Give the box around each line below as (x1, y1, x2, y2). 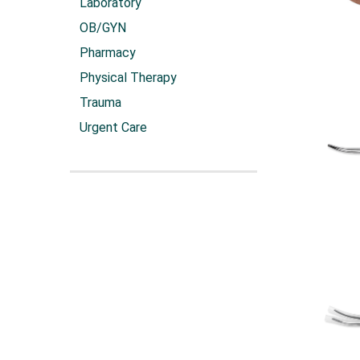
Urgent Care (80, 120, 147, 135)
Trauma (80, 95, 121, 110)
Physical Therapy (80, 70, 177, 85)
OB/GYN (80, 20, 126, 35)
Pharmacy (80, 45, 136, 60)
